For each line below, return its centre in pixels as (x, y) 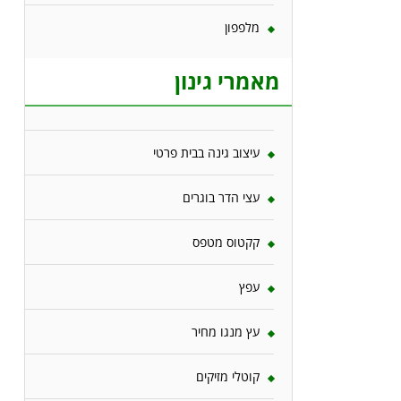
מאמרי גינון (227, 81)
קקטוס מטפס (226, 243)
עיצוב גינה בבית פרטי (206, 153)
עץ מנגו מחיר (226, 332)
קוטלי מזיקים (228, 377)
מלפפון (242, 27)
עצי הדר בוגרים (221, 198)
